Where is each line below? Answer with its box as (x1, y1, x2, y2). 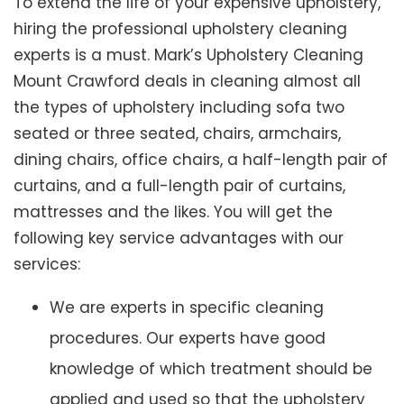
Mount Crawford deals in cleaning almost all (14, 70, 361, 93)
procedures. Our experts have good (50, 327, 326, 350)
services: (14, 253, 80, 276)
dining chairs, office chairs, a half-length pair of (14, 149, 388, 171)
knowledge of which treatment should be (50, 358, 372, 381)
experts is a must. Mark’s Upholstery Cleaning (14, 44, 363, 67)
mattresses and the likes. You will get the (14, 201, 333, 224)
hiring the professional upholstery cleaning (14, 18, 347, 41)
